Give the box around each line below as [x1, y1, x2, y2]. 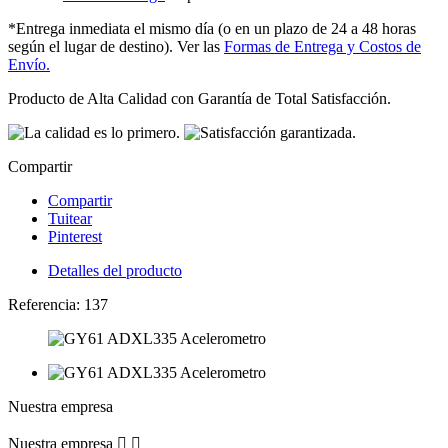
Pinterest [48, 228, 102, 246]
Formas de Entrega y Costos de [224, 38, 421, 56]
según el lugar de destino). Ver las [8, 38, 224, 56]
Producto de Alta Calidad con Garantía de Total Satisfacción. [8, 90, 395, 108]
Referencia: [8, 296, 84, 314]
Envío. [8, 56, 50, 74]
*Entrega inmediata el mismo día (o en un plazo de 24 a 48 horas [8, 20, 416, 38]
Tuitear [48, 210, 92, 228]
